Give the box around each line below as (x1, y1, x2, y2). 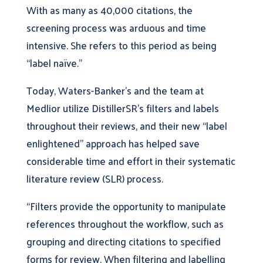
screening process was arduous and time (26, 18, 206, 36)
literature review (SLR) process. (26, 169, 163, 187)
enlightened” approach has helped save (26, 134, 200, 152)
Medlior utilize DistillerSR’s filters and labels (26, 99, 219, 117)
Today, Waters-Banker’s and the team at (26, 81, 204, 99)
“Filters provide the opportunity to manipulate (26, 197, 226, 215)
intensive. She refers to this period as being (26, 36, 217, 54)
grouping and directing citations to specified (26, 232, 221, 250)
